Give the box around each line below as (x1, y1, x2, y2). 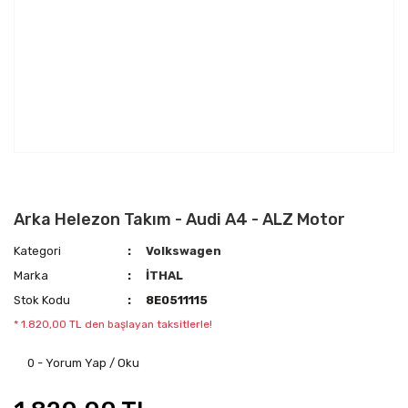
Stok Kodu (14, 293, 70, 307)
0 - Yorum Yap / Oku (27, 356, 139, 370)
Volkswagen (146, 244, 222, 258)
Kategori (14, 244, 61, 258)
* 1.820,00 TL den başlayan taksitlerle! (14, 318, 212, 331)
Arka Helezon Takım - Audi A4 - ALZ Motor (14, 209, 345, 229)
